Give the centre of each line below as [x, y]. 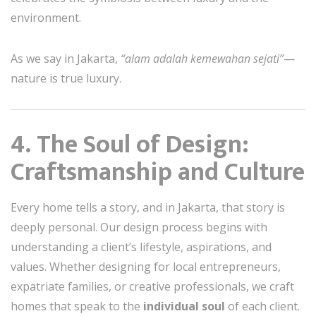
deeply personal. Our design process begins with [139, 227]
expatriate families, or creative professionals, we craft [152, 287]
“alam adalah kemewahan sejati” [202, 59]
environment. [46, 18]
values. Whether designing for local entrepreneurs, [146, 267]
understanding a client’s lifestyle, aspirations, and [141, 247]
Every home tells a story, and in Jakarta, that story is [148, 208]
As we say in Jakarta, [66, 59]
